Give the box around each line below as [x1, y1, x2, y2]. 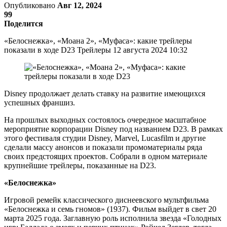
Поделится [4, 19, 43, 28]
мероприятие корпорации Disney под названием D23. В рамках [4, 124, 223, 133]
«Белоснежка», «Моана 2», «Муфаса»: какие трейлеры [4, 36, 192, 45]
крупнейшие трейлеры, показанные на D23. [4, 161, 156, 170]
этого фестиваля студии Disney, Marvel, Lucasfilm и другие [4, 133, 206, 142]
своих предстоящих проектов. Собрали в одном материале [4, 152, 207, 161]
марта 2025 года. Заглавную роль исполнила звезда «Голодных [4, 213, 221, 222]
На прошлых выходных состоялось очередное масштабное [4, 115, 206, 124]
